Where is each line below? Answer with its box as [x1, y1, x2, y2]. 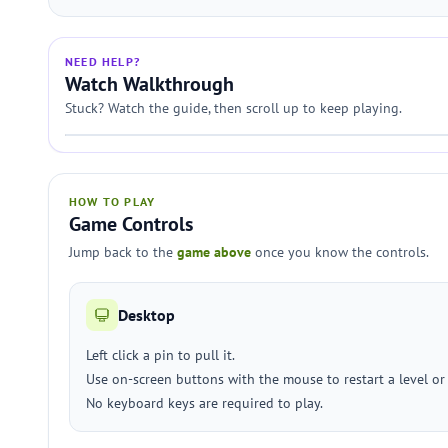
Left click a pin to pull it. [86, 346, 235, 364]
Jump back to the [69, 243, 177, 261]
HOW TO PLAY [69, 194, 156, 209]
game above [177, 243, 251, 261]
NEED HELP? [65, 54, 140, 69]
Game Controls [69, 211, 193, 237]
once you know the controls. [251, 243, 429, 261]
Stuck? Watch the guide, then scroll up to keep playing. [65, 99, 402, 117]
